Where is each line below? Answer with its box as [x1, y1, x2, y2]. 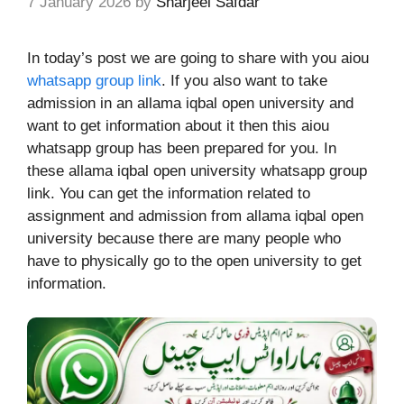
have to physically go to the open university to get [27, 252, 362, 270]
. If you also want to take [161, 71, 327, 89]
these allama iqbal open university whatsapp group [27, 161, 367, 179]
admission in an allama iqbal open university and [27, 94, 353, 112]
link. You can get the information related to [27, 184, 310, 202]
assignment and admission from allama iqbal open [27, 207, 363, 225]
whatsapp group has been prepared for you [27, 139, 315, 157]
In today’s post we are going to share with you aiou [27, 49, 369, 67]
